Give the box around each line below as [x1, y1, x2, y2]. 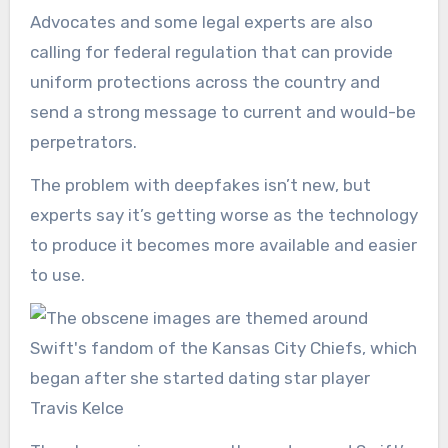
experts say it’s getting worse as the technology [29, 205, 418, 226]
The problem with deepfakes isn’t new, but [29, 175, 371, 196]
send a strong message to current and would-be [29, 102, 416, 123]
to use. [29, 265, 89, 286]
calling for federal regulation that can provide [29, 42, 393, 63]
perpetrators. [29, 132, 141, 153]
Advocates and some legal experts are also [29, 12, 373, 33]
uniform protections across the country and [29, 72, 380, 93]
